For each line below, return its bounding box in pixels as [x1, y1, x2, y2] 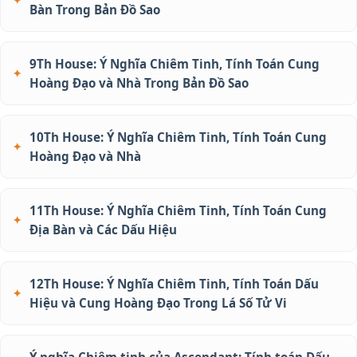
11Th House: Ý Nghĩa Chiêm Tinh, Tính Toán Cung [29, 202, 327, 218]
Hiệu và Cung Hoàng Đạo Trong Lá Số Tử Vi [29, 294, 287, 311]
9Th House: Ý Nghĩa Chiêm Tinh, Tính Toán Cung [29, 55, 320, 72]
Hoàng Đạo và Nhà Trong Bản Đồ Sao [29, 74, 249, 91]
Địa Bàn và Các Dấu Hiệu [29, 221, 177, 237]
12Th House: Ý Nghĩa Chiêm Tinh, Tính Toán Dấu [29, 275, 319, 292]
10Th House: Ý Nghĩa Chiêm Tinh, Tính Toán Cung [29, 128, 327, 145]
